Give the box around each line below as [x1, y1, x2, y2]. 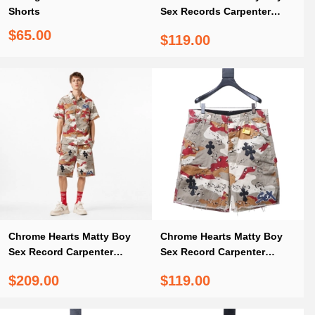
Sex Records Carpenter [160, 6, 271, 17]
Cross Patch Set [8, 262, 85, 273]
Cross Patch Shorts [160, 262, 253, 273]
